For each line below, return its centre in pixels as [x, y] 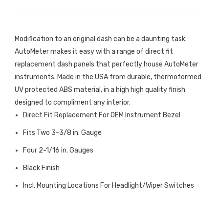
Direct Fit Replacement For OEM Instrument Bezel [102, 115]
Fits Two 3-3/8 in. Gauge [62, 133]
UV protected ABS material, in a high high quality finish [100, 90]
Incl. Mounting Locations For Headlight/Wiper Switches [109, 186]
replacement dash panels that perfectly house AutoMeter [107, 65]
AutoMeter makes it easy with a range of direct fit [94, 52]
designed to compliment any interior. [73, 103]
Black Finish [41, 168]
